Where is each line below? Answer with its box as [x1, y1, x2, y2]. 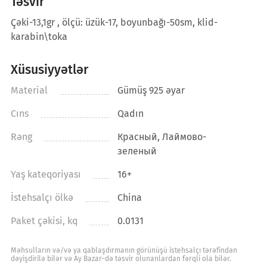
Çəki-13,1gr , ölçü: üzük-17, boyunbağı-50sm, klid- [10, 16, 218, 28]
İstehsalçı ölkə [10, 191, 73, 203]
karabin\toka [10, 30, 67, 42]
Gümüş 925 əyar [117, 84, 185, 96]
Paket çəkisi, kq [10, 215, 77, 226]
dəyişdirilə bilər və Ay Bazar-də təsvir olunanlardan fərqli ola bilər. [10, 254, 231, 263]
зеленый [117, 145, 157, 157]
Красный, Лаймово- [117, 131, 207, 142]
